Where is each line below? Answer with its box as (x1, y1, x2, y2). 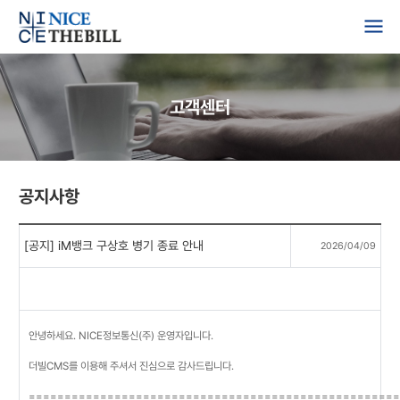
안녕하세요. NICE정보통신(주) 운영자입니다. (29, 329, 213, 342)
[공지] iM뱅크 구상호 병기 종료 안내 (24, 238, 204, 253)
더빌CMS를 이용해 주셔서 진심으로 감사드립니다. (29, 360, 234, 372)
